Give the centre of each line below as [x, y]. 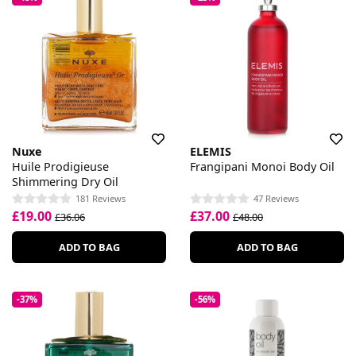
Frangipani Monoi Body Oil [262, 166]
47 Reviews [276, 199]
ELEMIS [211, 151]
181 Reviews [101, 199]
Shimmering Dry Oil [65, 181]
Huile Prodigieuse [60, 166]
